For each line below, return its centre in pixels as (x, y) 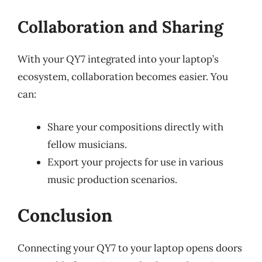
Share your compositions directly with (135, 127)
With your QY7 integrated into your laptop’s (118, 59)
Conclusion (65, 215)
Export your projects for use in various (135, 162)
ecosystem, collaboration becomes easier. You (123, 77)
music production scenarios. (112, 179)
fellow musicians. (87, 144)
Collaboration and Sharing (120, 27)
